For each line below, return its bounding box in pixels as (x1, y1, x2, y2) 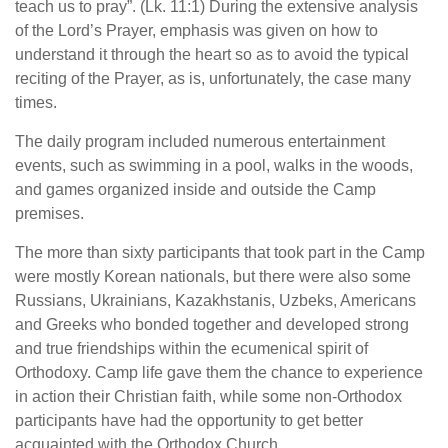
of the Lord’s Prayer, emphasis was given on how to (15, 21, 378, 39)
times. (15, 93, 57, 111)
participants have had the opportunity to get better (15, 411, 363, 429)
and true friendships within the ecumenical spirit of (15, 339, 368, 357)
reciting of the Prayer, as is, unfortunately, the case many (15, 69, 411, 87)
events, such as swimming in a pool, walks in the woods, (15, 156, 413, 174)
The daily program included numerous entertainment (15, 132, 385, 150)
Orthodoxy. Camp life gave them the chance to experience (15, 363, 423, 381)
